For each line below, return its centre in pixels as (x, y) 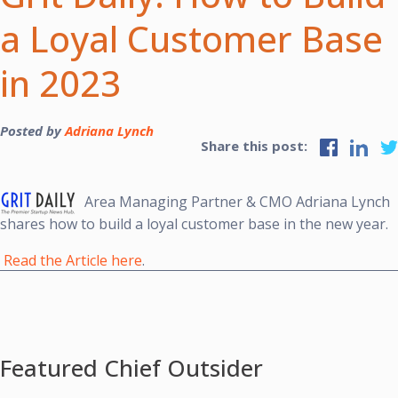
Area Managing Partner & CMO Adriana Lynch (237, 202)
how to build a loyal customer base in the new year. (219, 223)
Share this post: (256, 145)
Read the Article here (73, 260)
